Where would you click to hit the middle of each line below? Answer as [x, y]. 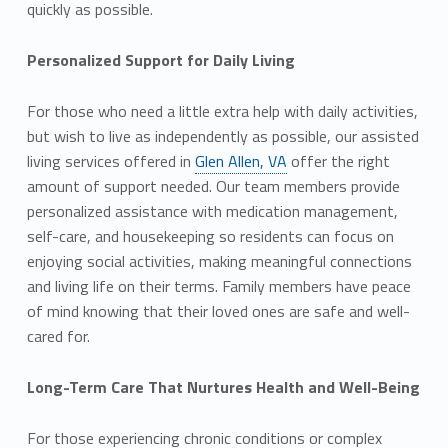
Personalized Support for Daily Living [160, 59]
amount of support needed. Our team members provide [213, 185]
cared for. [58, 335]
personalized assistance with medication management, [212, 210]
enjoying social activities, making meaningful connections [219, 260]
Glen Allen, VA [240, 160]
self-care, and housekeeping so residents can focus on [210, 235]
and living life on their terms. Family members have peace [218, 285]
